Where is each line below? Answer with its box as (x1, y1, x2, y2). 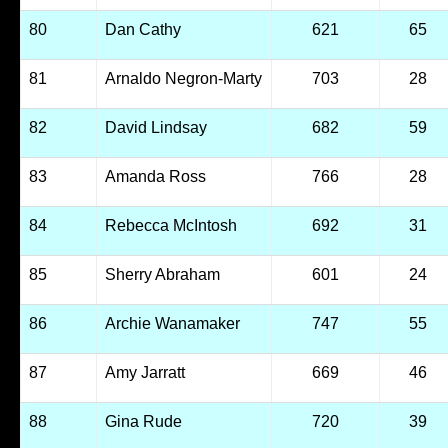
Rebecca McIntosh (104, 217, 237, 234)
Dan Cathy (104, 21, 181, 38)
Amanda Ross (104, 168, 206, 185)
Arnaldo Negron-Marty (104, 70, 262, 87)
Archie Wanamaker (104, 315, 240, 332)
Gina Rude (104, 413, 182, 430)
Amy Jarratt (104, 364, 185, 381)
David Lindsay (104, 119, 207, 136)
